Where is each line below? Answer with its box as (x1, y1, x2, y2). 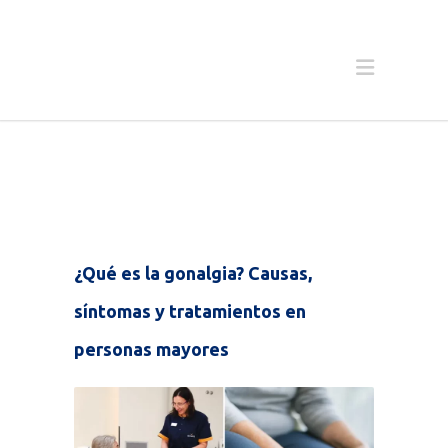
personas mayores (74, 339, 229, 359)
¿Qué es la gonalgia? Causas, (74, 263, 312, 283)
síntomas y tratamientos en (74, 301, 306, 321)
